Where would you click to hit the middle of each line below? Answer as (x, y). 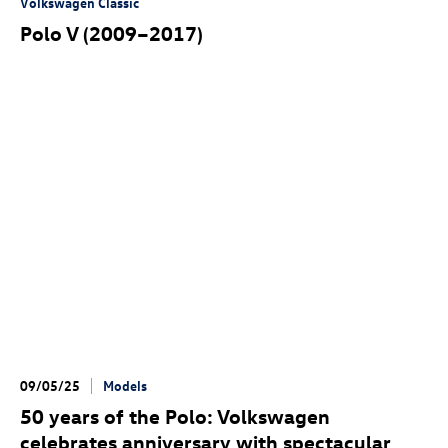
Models (125, 384)
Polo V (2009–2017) (111, 32)
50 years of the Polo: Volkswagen (175, 415)
